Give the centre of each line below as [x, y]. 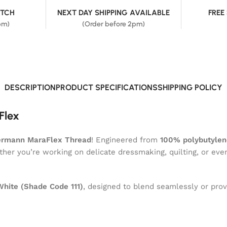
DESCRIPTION [30, 87]
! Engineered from [126, 140]
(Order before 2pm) [113, 24]
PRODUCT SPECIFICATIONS [107, 87]
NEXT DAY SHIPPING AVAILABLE [113, 12]
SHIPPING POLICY [190, 87]
